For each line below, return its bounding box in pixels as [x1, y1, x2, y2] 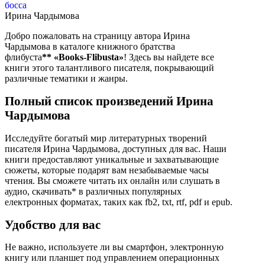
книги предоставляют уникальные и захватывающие [5, 154, 219, 164]
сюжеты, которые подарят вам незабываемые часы [5, 164, 209, 175]
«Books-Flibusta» [54, 52, 124, 63]
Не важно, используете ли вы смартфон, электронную [5, 242, 224, 253]
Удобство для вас [5, 217, 101, 231]
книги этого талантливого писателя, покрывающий [5, 63, 214, 73]
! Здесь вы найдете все [124, 52, 214, 63]
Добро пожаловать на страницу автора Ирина [5, 31, 190, 41]
